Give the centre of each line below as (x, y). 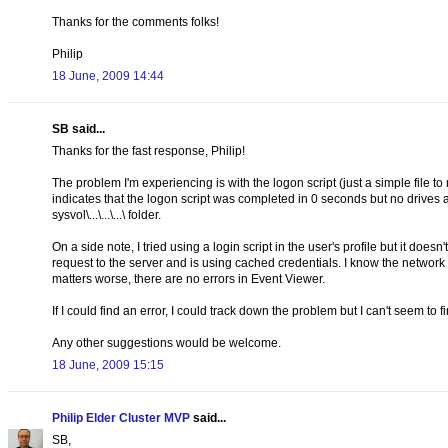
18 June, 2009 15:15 (108, 364)
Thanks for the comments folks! (135, 21)
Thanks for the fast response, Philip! (148, 150)
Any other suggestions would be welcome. (166, 342)
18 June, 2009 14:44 (108, 75)
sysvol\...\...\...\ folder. (106, 214)
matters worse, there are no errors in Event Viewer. (188, 278)
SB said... (78, 128)
